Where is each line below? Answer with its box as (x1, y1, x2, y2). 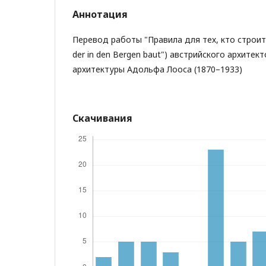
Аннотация (72, 8, 128, 21)
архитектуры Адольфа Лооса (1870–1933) (72, 64, 242, 75)
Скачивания (72, 112, 132, 125)
